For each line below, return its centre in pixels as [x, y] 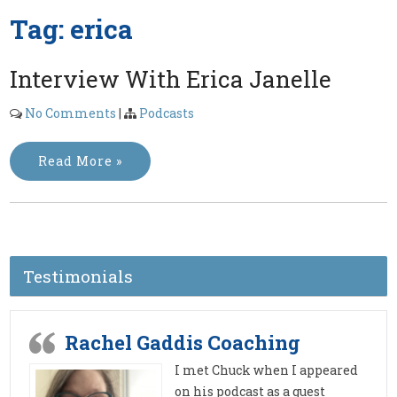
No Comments [71, 113]
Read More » [81, 161]
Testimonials [78, 276]
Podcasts [167, 113]
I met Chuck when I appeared [267, 370]
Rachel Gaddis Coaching [183, 343]
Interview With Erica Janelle [171, 79]
